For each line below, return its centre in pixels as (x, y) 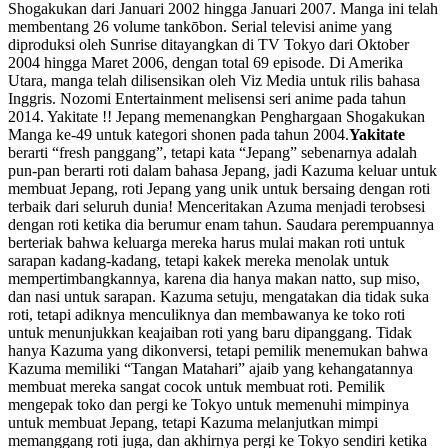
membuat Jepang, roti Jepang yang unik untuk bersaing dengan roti (219, 188)
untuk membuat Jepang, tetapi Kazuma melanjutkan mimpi (193, 422)
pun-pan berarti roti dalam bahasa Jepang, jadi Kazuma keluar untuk (222, 170)
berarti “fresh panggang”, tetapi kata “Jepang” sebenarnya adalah (212, 152)
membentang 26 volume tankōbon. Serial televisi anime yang (200, 26)
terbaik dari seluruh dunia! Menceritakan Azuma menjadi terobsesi (216, 206)
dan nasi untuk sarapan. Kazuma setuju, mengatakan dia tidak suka (218, 296)
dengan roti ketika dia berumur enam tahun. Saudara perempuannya (221, 224)
